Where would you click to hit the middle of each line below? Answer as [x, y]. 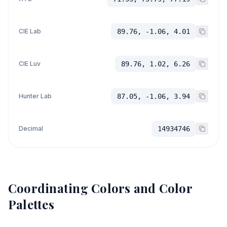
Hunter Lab [35, 96]
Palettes [31, 204]
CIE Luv [30, 63]
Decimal [31, 128]
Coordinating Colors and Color [100, 188]
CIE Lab [30, 31]
